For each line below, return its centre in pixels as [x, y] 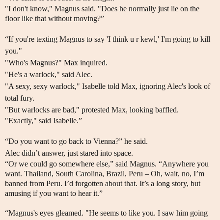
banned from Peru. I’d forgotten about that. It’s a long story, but [103, 184]
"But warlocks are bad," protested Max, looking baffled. [92, 110]
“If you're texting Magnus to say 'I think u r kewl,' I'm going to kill [108, 39]
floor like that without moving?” [55, 19]
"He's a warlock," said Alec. [49, 75]
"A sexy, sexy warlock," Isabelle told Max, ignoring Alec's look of [108, 86]
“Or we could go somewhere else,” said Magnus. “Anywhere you [107, 164]
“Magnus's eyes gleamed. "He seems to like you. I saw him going [106, 213]
